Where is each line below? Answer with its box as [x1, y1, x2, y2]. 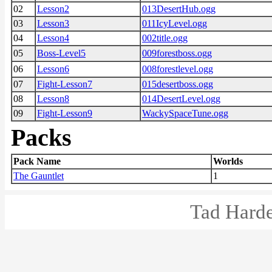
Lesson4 [37, 33, 69, 43]
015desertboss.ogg [142, 79, 213, 89]
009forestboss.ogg [142, 48, 212, 58]
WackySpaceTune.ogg [142, 108, 228, 118]
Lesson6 [37, 64, 69, 74]
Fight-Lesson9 [37, 108, 92, 118]
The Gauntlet [13, 171, 64, 181]
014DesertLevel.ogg [142, 93, 220, 104]
